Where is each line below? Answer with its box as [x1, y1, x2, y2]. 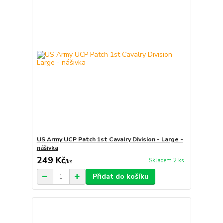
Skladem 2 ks [148, 157, 184, 165]
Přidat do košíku [92, 172, 148, 182]
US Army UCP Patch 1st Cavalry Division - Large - [36, 135, 183, 144]
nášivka [36, 144, 58, 152]
